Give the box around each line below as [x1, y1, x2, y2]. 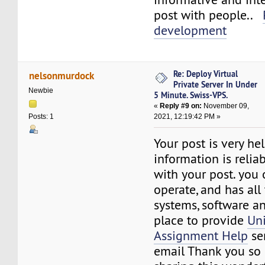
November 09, [202, 101, 250, 110]
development [154, 22, 227, 38]
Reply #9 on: [160, 101, 202, 110]
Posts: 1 [28, 112, 54, 121]
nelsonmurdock [28, 69, 94, 83]
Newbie [28, 86, 54, 95]
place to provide [154, 212, 248, 228]
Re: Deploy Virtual [173, 67, 238, 79]
